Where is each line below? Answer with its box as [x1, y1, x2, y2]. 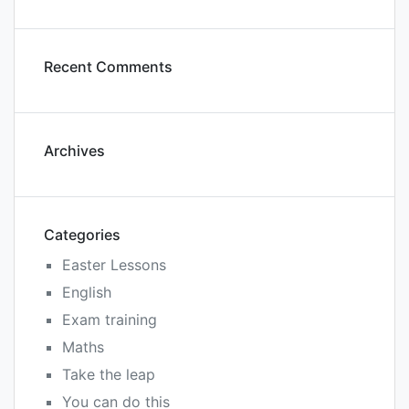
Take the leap [62, 365, 155, 383]
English [62, 283, 111, 301]
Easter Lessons [62, 256, 166, 274]
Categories [44, 225, 121, 244]
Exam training [62, 310, 157, 329]
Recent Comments [44, 58, 173, 76]
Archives [44, 142, 105, 160]
